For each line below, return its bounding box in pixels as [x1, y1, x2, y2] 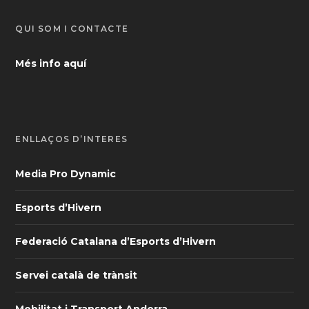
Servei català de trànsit [15, 268, 138, 281]
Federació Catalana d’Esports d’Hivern [15, 235, 217, 248]
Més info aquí [15, 57, 87, 70]
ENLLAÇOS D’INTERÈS [15, 133, 128, 144]
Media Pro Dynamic [15, 167, 117, 180]
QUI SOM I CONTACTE [15, 23, 129, 34]
